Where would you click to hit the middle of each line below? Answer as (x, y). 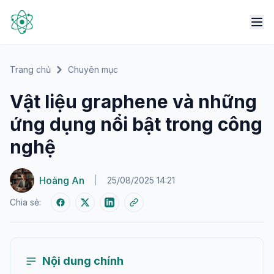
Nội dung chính (83, 261)
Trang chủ (30, 69)
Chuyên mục (93, 69)
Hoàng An (62, 180)
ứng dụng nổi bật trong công (136, 124)
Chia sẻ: (25, 202)
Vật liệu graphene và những (133, 102)
